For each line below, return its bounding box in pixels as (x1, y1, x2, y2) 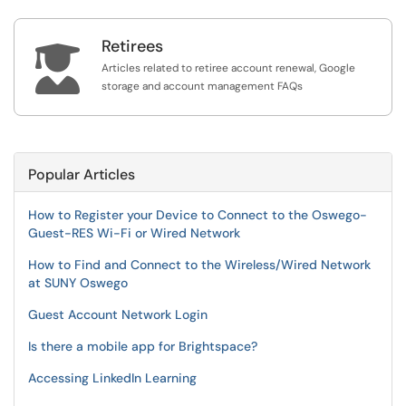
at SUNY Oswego (28, 275, 128, 291)
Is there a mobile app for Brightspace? (28, 338, 257, 354)
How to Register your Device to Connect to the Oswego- (28, 207, 367, 223)
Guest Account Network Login (28, 306, 208, 323)
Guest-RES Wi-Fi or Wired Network (28, 225, 240, 241)
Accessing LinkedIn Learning (28, 370, 197, 386)
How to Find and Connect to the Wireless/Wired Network (28, 256, 371, 273)
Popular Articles (28, 165, 135, 184)
